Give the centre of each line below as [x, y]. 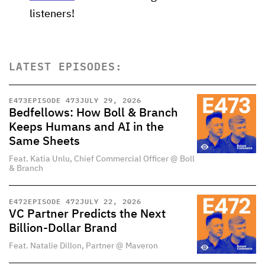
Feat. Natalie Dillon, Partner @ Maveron [83, 246]
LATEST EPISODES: [66, 66]
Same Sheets [44, 141]
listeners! [52, 14]
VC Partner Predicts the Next [87, 214]
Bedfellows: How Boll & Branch [93, 113]
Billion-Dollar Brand [63, 228]
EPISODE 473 [54, 100]
